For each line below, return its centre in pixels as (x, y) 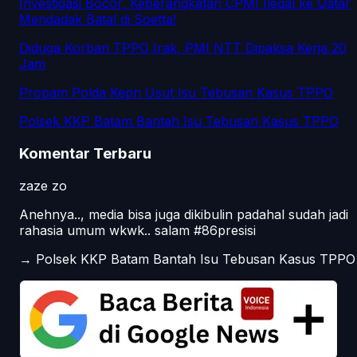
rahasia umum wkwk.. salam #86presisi (137, 230)
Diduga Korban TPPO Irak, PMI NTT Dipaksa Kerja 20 (183, 48)
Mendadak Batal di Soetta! (98, 20)
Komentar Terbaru (85, 153)
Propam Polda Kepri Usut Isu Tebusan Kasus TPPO (176, 93)
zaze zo (43, 185)
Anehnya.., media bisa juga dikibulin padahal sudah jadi (184, 214)
